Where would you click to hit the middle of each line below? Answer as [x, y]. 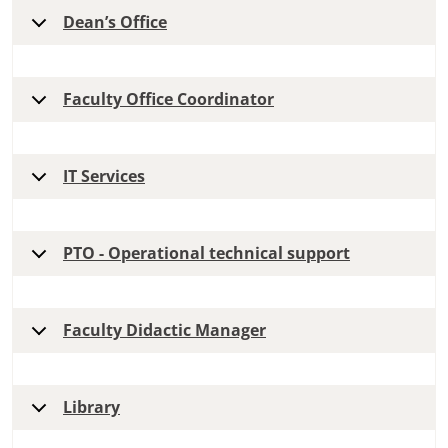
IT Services [104, 176]
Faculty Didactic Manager [164, 330]
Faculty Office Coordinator [168, 99]
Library [91, 407]
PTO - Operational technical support [206, 253]
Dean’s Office [115, 22]
